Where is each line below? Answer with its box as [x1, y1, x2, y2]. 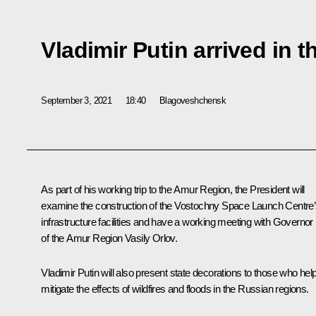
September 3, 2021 [41, 95, 112, 106]
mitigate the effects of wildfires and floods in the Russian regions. [41, 283, 309, 296]
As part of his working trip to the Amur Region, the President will [41, 183, 305, 196]
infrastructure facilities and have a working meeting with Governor [41, 216, 313, 229]
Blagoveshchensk [159, 95, 226, 106]
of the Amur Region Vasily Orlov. [41, 232, 178, 245]
